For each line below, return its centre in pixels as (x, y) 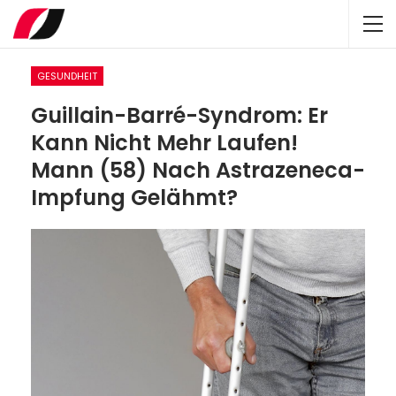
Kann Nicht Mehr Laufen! (164, 143)
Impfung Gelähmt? (134, 198)
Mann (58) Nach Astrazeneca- (198, 170)
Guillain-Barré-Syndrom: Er (179, 115)
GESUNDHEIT (67, 76)
